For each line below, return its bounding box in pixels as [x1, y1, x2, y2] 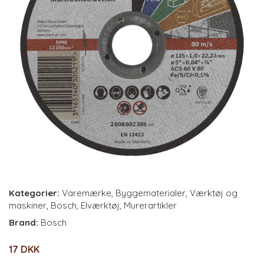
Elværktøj [81, 200, 120, 211]
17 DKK [9, 243, 39, 255]
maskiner [9, 200, 47, 211]
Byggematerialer [115, 187, 186, 199]
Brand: [9, 217, 41, 228]
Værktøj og [190, 187, 237, 199]
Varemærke [62, 187, 111, 199]
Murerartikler [124, 200, 177, 211]
